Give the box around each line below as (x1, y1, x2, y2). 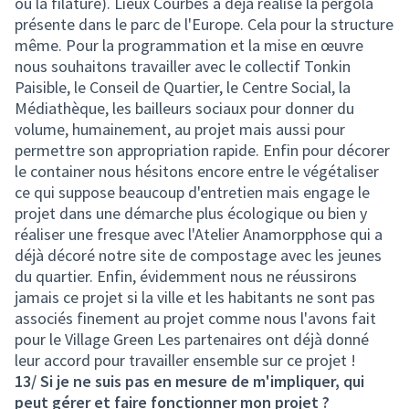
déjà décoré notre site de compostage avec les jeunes (15, 245, 382, 266)
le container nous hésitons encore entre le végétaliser (15, 161, 379, 182)
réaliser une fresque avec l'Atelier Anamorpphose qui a (15, 224, 383, 245)
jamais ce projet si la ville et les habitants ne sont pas (15, 287, 375, 308)
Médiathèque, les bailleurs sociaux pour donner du (15, 98, 354, 119)
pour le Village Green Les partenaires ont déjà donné (15, 329, 369, 350)
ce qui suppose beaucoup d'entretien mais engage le (15, 182, 370, 203)
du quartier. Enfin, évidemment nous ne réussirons (15, 266, 357, 287)
